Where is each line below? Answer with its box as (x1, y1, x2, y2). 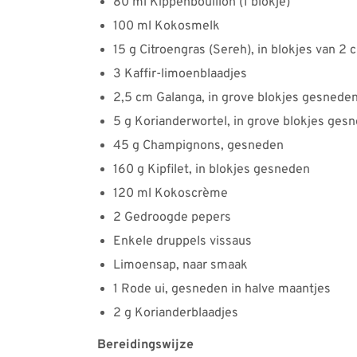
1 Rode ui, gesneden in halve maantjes (113, 280, 331, 297)
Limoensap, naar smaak (113, 257, 248, 273)
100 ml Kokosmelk (113, 18, 220, 34)
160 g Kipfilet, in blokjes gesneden (113, 161, 310, 178)
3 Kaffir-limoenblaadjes (113, 65, 247, 82)
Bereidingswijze (97, 336, 194, 353)
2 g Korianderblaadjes (113, 304, 238, 321)
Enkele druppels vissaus (113, 233, 252, 249)
